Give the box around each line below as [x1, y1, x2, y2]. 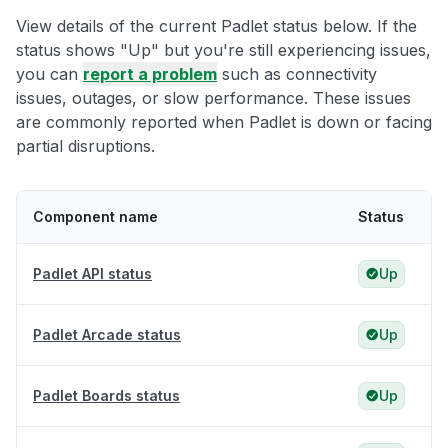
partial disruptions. [16, 136, 155, 157]
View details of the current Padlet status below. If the [16, 16, 417, 37]
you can [16, 64, 83, 85]
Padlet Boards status [33, 387, 180, 405]
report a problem [83, 64, 217, 85]
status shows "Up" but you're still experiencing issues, [16, 40, 431, 61]
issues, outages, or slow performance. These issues [16, 88, 411, 109]
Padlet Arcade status [33, 326, 181, 344]
